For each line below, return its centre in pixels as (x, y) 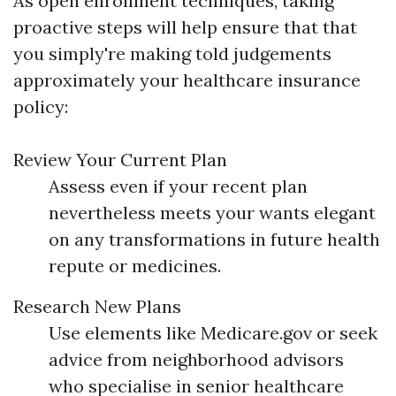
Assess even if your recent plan (178, 186)
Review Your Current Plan (120, 160)
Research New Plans (97, 306)
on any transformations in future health (214, 239)
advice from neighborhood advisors (196, 359)
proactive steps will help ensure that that (185, 27)
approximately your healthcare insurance (187, 80)
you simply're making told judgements (172, 53)
